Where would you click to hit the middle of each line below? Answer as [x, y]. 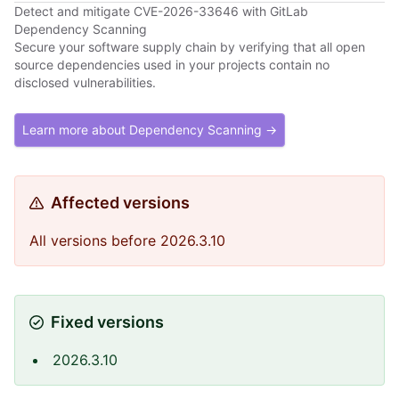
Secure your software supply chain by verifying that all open [190, 47]
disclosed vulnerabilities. [85, 82]
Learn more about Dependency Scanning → [150, 130]
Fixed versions [107, 322]
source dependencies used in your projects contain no [172, 65]
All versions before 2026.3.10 [127, 240]
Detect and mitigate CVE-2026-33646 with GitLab [161, 11]
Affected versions [120, 203]
